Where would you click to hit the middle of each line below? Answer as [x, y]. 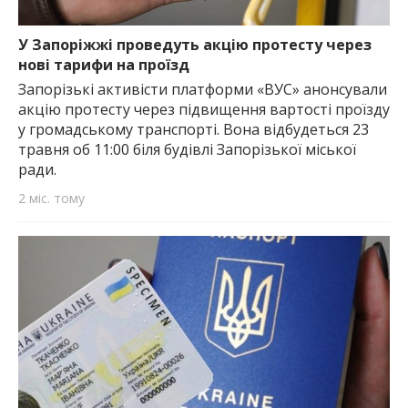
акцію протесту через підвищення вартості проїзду [204, 109]
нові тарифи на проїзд [104, 65]
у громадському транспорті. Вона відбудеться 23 [194, 129]
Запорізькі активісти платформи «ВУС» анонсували [203, 89]
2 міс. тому [51, 198]
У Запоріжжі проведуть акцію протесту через [195, 45]
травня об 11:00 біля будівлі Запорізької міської [187, 149]
